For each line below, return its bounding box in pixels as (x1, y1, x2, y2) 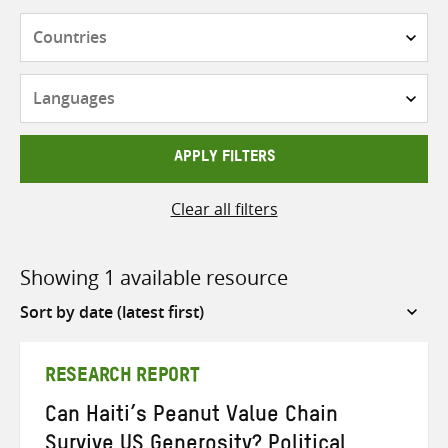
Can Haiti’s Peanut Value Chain (45, 412, 338, 423)
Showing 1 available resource (20, 263, 288, 291)
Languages (223, 75, 304, 97)
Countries (223, 13, 297, 36)
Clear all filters (170, 197, 278, 220)
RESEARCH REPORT (45, 373, 200, 384)
